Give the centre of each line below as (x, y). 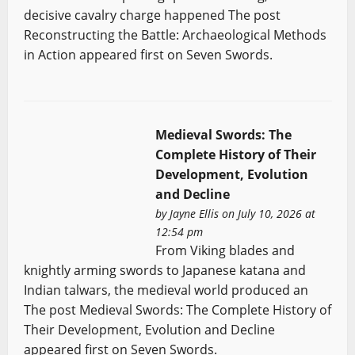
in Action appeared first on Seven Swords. (148, 55)
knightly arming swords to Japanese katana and (164, 270)
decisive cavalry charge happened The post (152, 15)
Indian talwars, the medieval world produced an (166, 290)
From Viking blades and (225, 250)
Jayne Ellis (194, 213)
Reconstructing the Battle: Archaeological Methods (175, 35)
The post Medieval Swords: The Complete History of (177, 309)
